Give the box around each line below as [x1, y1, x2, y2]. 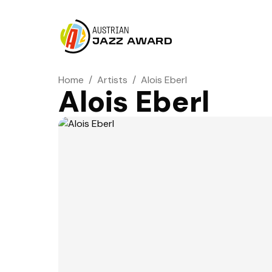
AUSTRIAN [92, 26, 129, 36]
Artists [97, 73, 127, 86]
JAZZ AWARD [92, 37, 173, 47]
